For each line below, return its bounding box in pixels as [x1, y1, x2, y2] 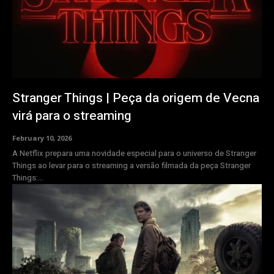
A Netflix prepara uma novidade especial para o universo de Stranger [12, 147, 256, 160]
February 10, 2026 [12, 133, 72, 143]
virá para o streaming [12, 106, 131, 126]
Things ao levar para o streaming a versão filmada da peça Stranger [12, 160, 251, 172]
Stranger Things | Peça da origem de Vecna [12, 89, 259, 108]
